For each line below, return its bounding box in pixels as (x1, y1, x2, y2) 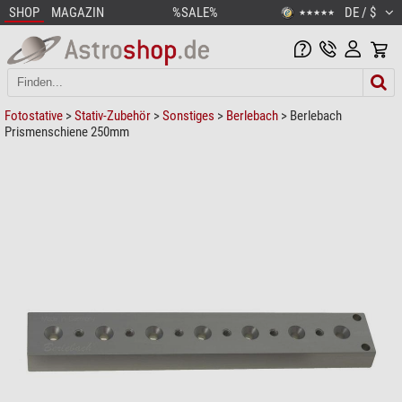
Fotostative (4, 107, 63, 124)
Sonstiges (162, 107, 214, 124)
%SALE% (171, 4, 218, 21)
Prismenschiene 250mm (4, 123, 129, 140)
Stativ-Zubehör (74, 107, 151, 124)
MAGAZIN (51, 4, 104, 21)
